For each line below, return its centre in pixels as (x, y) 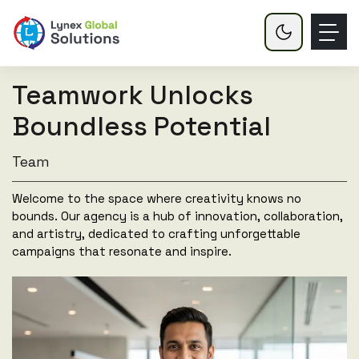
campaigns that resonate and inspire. (122, 251)
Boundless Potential (141, 127)
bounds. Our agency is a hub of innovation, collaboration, (177, 216)
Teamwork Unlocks (133, 95)
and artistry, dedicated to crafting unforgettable (156, 234)
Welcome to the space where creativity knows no (157, 198)
